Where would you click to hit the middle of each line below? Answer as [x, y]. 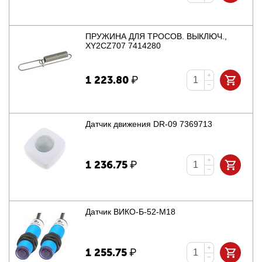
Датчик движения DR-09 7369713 [149, 124]
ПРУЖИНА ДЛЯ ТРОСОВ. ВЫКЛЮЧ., [156, 37]
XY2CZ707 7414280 [123, 46]
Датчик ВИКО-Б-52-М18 [131, 212]
